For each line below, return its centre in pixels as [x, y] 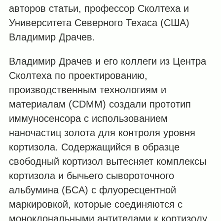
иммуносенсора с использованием [88, 118]
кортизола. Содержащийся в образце [94, 147]
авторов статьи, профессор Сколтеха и [99, 8]
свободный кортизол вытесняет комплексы [107, 161]
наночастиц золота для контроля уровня [102, 132]
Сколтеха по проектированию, [78, 75]
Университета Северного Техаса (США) [99, 22]
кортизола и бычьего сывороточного [91, 175]
